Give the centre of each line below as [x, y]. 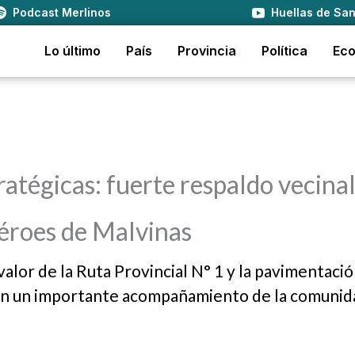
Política [284, 51]
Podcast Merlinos [62, 12]
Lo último [73, 51]
